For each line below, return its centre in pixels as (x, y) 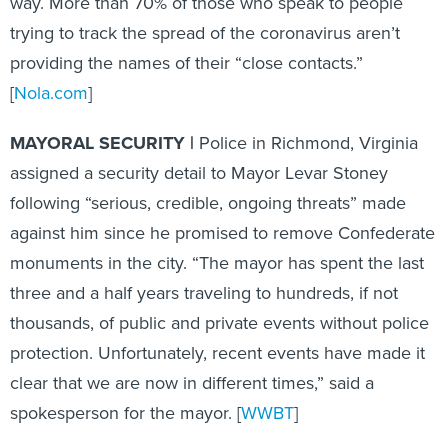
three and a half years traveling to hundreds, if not (204, 293)
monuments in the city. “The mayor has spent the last (217, 263)
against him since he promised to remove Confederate (222, 233)
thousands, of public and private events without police (219, 323)
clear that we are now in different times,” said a (192, 383)
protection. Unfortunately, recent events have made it (217, 353)
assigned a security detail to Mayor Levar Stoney (199, 173)
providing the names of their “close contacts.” (186, 63)
